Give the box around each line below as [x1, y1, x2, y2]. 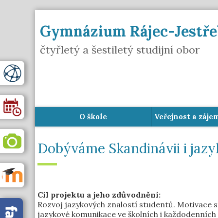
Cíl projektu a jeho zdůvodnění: [37, 190, 161, 200]
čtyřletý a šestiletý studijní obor [40, 43, 200, 56]
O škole [79, 112, 107, 121]
